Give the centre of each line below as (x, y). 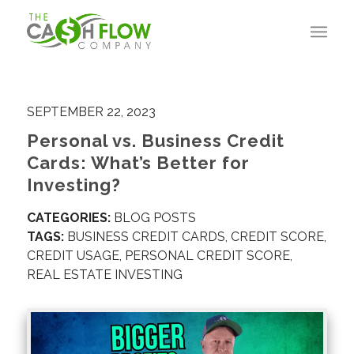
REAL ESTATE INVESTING (104, 275)
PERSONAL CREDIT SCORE (207, 256)
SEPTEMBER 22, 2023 (91, 112)
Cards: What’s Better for (138, 163)
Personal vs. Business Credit (155, 141)
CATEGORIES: (68, 218)
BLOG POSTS (154, 218)
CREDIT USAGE (73, 256)
